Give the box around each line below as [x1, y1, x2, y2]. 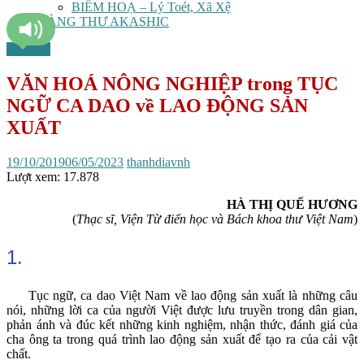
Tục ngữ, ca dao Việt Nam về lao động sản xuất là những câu [6, 288, 357, 302]
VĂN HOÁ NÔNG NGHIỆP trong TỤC [6, 72, 338, 94]
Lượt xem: [6, 169, 60, 184]
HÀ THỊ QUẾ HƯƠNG [227, 197, 357, 211]
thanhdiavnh [127, 154, 190, 169]
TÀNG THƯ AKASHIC [39, 15, 169, 28]
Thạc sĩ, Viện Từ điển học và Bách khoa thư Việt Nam [76, 211, 353, 226]
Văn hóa [6, 42, 50, 56]
